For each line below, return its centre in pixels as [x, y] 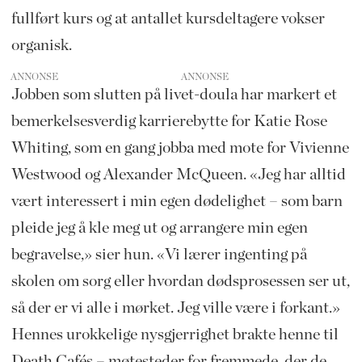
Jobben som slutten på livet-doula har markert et [174, 95]
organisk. [41, 46]
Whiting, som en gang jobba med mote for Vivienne [180, 148]
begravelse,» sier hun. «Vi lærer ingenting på [159, 255]
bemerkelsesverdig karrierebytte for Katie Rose [169, 122]
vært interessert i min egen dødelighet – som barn [177, 202]
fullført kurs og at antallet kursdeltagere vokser [168, 19]
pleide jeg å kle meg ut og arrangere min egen [159, 228]
